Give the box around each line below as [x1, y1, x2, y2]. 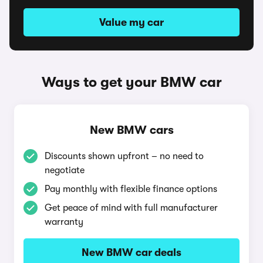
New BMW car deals [82, 247, 181, 258]
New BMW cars [89, 123, 174, 137]
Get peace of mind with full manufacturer [45, 203, 218, 213]
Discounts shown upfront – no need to [45, 151, 204, 161]
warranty [45, 217, 83, 227]
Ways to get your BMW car [41, 74, 222, 90]
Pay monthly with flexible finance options [45, 184, 217, 194]
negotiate [45, 165, 85, 176]
